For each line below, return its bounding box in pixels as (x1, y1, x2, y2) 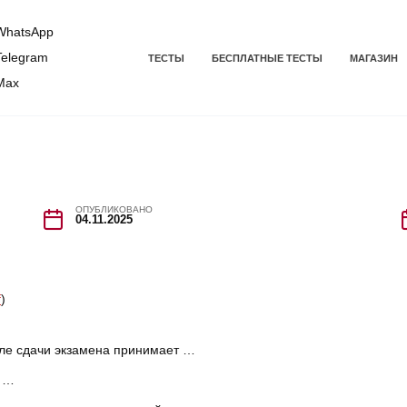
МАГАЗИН (349, 52, 398, 64)
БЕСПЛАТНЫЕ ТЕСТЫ (211, 52, 323, 64)
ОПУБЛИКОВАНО (75, 203, 154, 214)
